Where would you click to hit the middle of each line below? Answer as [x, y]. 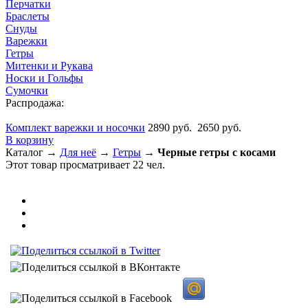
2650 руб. [217, 128]
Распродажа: [35, 103]
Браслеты [27, 16]
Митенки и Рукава [49, 66]
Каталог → [33, 152]
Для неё [78, 152]
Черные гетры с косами [217, 152]
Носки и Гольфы [44, 78]
